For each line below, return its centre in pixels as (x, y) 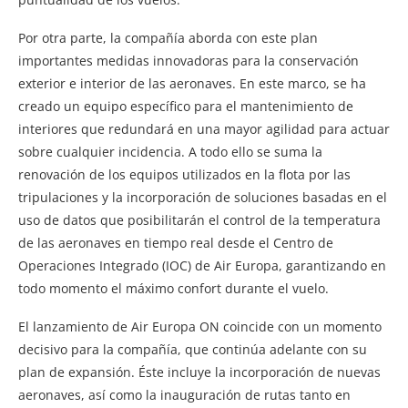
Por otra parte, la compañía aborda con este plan (168, 37)
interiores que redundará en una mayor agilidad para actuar (204, 128)
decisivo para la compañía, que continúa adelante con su (193, 349)
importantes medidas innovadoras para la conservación (189, 60)
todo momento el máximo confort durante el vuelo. (173, 288)
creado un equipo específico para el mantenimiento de (186, 106)
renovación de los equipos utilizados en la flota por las (184, 174)
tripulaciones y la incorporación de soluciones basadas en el (203, 197)
